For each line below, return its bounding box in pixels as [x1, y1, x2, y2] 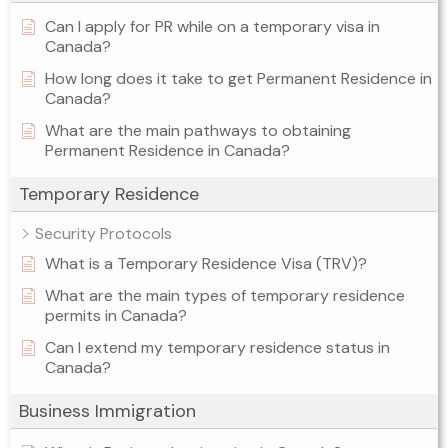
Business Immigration [19, 399, 196, 424]
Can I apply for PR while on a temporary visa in [45, 16, 380, 38]
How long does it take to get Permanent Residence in [45, 68, 432, 90]
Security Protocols [35, 223, 172, 245]
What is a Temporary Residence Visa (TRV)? [45, 253, 367, 275]
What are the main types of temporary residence [45, 285, 405, 307]
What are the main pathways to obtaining [45, 120, 351, 142]
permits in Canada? [45, 305, 187, 327]
